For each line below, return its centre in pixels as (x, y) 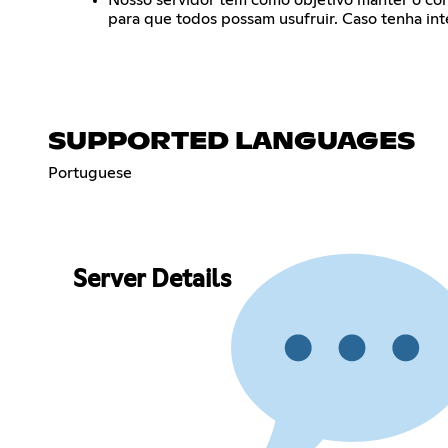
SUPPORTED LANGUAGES (231, 141)
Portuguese (90, 172)
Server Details (151, 280)
